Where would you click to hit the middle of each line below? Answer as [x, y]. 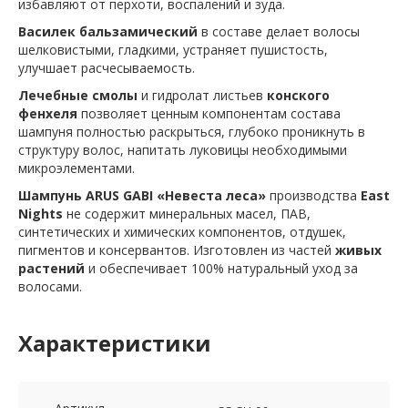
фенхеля [48, 114]
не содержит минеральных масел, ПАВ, [189, 214]
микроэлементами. [76, 168]
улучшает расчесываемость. [107, 68]
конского [298, 96]
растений [53, 269]
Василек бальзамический [108, 32]
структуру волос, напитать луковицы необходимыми [183, 150]
